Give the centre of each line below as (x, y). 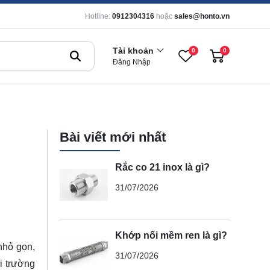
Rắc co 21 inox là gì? (162, 167)
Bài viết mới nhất (112, 137)
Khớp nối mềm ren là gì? (171, 235)
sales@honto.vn (202, 16)
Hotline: (98, 16)
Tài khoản (133, 51)
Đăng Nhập (132, 62)
